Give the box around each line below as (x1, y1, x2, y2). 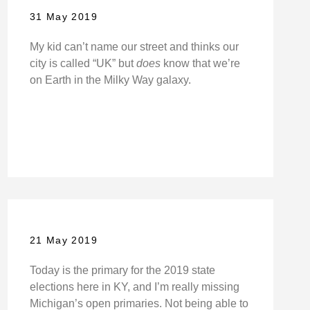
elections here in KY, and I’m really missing (29, 281, 239, 293)
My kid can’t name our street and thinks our (29, 41, 239, 53)
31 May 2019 (29, 11, 98, 23)
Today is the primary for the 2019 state (29, 264, 215, 277)
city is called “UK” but (29, 57, 136, 70)
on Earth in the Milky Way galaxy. (29, 74, 191, 86)
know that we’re (160, 57, 240, 70)
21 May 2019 (29, 235, 98, 246)
